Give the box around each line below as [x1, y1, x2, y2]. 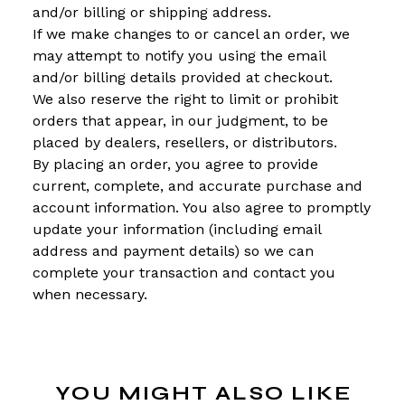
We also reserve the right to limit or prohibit [33, 90, 338, 108]
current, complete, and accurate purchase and [33, 177, 363, 195]
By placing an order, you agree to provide [33, 155, 318, 174]
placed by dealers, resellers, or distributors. [33, 134, 337, 152]
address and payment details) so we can [33, 242, 314, 260]
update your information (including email [33, 221, 321, 239]
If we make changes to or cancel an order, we [33, 25, 350, 43]
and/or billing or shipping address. [33, 4, 271, 22]
